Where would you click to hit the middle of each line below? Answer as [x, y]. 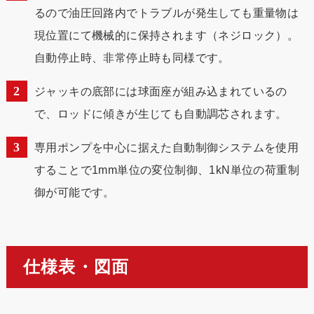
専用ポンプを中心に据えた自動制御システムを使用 [166, 147]
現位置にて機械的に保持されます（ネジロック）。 [166, 35]
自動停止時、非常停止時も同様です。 [132, 57]
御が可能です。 [74, 192]
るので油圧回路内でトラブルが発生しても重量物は [166, 13]
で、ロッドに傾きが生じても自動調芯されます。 [161, 114]
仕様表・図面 [76, 267]
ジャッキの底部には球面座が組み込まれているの [161, 91]
